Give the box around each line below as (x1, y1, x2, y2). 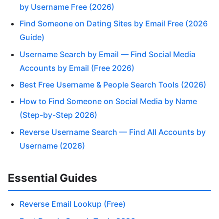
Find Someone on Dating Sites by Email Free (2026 (20, 19, 208, 29)
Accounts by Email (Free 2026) (20, 63, 134, 73)
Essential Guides (8, 171, 97, 184)
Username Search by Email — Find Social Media (20, 49, 196, 59)
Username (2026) (20, 140, 85, 151)
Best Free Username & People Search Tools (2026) (20, 80, 206, 90)
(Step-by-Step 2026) (20, 110, 97, 120)
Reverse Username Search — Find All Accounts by (20, 127, 206, 137)
